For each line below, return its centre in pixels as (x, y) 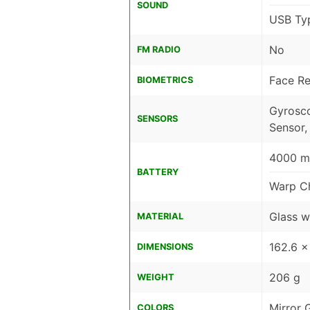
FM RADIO (159, 49)
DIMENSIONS (165, 246)
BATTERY (158, 172)
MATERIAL (160, 216)
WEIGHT (156, 277)
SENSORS (157, 118)
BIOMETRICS (165, 80)
